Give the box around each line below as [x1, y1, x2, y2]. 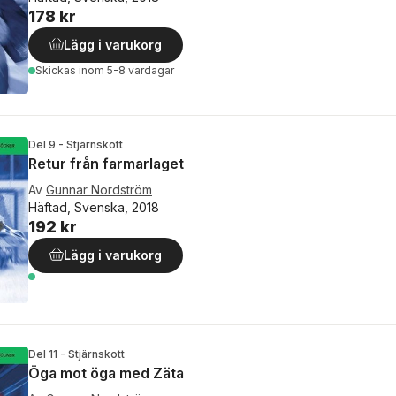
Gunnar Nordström [46, 181, 152, 197]
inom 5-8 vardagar [79, 64, 174, 78]
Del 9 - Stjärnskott [28, 137, 123, 151]
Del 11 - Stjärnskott [28, 347, 125, 362]
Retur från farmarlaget [28, 154, 184, 172]
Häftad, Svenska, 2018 [28, 199, 159, 215]
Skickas [35, 64, 79, 78]
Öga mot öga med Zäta [28, 364, 184, 383]
